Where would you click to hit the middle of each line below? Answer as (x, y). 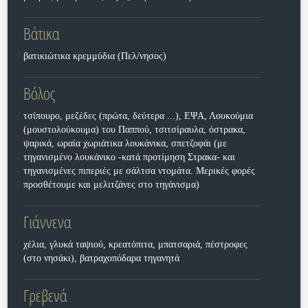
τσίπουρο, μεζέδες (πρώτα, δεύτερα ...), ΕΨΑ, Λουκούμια (138, 116)
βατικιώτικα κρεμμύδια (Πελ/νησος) (95, 56)
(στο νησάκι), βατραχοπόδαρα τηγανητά (101, 258)
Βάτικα (41, 33)
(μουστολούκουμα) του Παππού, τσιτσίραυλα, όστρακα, (134, 130)
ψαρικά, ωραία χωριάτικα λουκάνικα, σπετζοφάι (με (125, 143)
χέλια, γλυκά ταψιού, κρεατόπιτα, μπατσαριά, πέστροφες (135, 244)
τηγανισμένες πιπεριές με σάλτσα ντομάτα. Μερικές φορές (139, 171)
